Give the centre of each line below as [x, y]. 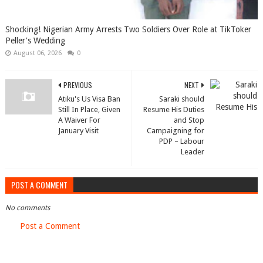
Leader [193, 152]
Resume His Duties [174, 109]
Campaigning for [176, 131]
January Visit [78, 131]
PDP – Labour [182, 141]
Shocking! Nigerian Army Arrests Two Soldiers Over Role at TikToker [128, 29]
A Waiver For [79, 120]
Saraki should [182, 99]
